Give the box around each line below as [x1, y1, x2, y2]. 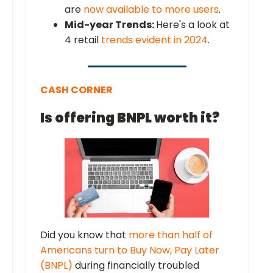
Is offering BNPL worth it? [40, 108, 219, 128]
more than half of [129, 227, 213, 242]
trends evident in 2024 [101, 33, 208, 48]
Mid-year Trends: [65, 18, 156, 32]
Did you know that [40, 227, 129, 242]
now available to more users [83, 2, 219, 17]
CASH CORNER [40, 83, 113, 97]
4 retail [65, 33, 101, 48]
